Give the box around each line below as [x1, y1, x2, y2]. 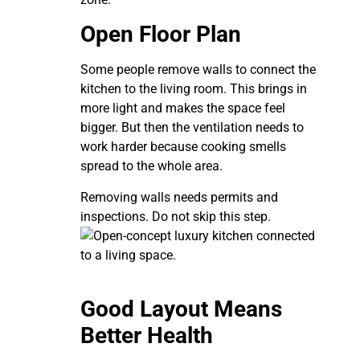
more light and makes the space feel [80, 100, 285, 117]
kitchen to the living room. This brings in [80, 81, 307, 97]
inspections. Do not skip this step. [80, 208, 271, 224]
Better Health [80, 322, 213, 350]
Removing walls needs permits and [80, 189, 278, 205]
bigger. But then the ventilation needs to [80, 120, 304, 136]
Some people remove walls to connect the [80, 62, 316, 78]
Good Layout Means [80, 296, 282, 323]
